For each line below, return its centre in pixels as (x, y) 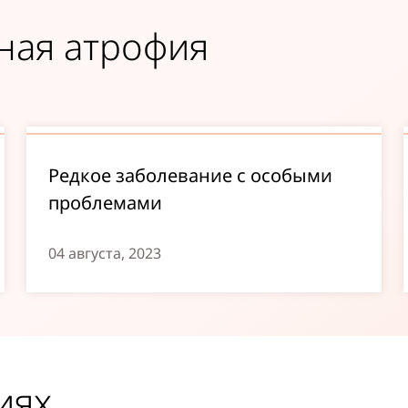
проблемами (106, 203)
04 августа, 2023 (105, 253)
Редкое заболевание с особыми (191, 175)
